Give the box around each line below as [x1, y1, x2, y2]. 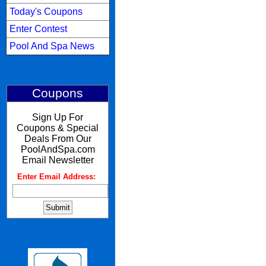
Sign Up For [32, 112, 83, 122]
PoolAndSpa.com [20, 144, 95, 154]
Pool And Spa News [9, 41, 94, 51]
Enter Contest [9, 24, 67, 34]
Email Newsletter [21, 155, 94, 165]
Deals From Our [24, 134, 91, 144]
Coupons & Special [17, 123, 99, 133]
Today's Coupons [9, 7, 83, 17]
